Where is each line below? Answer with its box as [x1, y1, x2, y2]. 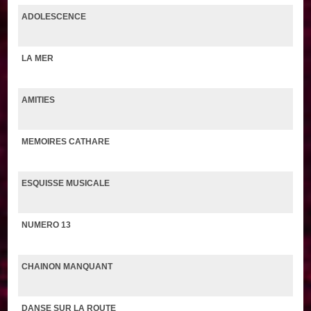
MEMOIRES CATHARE [22, 136, 110, 146]
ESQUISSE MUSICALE [22, 178, 110, 188]
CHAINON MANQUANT [22, 261, 113, 271]
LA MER [22, 53, 54, 63]
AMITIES [22, 94, 56, 105]
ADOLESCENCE [22, 11, 87, 22]
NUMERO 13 [22, 219, 72, 230]
